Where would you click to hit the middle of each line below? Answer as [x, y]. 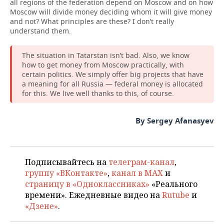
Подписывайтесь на [67, 162]
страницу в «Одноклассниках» [87, 184]
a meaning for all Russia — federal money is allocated [112, 84]
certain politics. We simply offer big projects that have [113, 74]
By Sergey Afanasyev [175, 121]
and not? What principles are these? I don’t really [92, 21]
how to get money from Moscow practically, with [103, 65]
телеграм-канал [141, 162]
